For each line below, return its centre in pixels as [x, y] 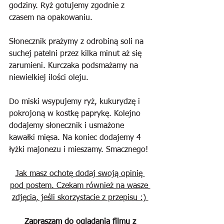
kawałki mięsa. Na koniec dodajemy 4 [76, 138]
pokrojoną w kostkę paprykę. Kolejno [76, 114]
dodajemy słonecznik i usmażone [68, 126]
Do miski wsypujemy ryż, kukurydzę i [76, 102]
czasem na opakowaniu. [52, 18]
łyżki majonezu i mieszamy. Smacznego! [78, 150]
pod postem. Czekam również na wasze [80, 186]
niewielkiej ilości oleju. [50, 78]
